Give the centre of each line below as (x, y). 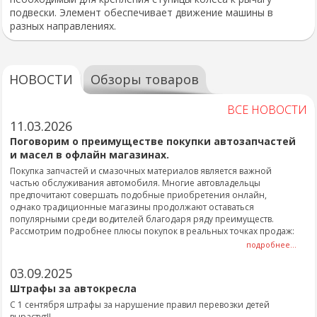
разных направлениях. (63, 26)
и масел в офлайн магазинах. (90, 155)
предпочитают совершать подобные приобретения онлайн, (138, 195)
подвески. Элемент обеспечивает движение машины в (142, 12)
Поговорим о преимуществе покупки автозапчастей (153, 141)
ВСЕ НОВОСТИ (267, 110)
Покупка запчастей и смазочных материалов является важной (141, 171)
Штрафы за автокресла (73, 288)
